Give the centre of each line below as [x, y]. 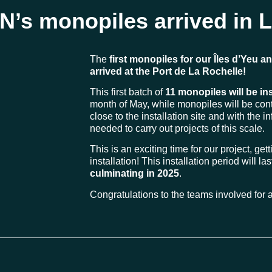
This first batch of [127, 92]
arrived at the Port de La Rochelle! [168, 71]
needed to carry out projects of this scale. [177, 128]
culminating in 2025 [134, 174]
